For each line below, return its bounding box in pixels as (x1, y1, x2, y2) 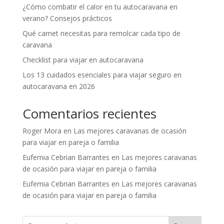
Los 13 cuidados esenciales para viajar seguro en (22, 69, 181, 79)
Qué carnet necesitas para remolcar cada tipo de (22, 28, 180, 38)
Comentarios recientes (22, 104, 156, 122)
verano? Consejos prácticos (22, 13, 112, 23)
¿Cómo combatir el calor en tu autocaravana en (22, 1, 177, 11)
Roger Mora (22, 125, 61, 135)
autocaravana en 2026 (22, 81, 95, 91)
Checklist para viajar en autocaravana (22, 54, 143, 64)
